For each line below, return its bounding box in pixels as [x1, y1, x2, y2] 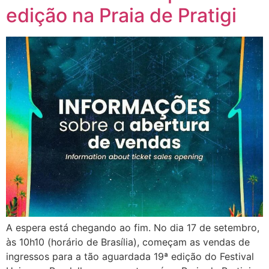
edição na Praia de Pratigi [6, 4, 237, 28]
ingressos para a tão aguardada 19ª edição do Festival [6, 250, 254, 263]
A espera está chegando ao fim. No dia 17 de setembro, [6, 222, 259, 234]
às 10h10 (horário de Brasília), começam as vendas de [6, 236, 250, 249]
